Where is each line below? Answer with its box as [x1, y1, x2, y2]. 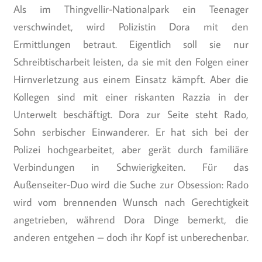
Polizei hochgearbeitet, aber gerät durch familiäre [13, 143, 249, 157]
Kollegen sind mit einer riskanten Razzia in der [13, 90, 249, 104]
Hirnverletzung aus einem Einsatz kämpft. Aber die [13, 73, 249, 87]
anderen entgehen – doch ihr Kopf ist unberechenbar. [13, 230, 249, 244]
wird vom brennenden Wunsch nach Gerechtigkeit [13, 195, 249, 209]
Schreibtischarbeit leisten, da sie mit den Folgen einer [13, 55, 249, 69]
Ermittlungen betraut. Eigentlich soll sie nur [13, 37, 249, 51]
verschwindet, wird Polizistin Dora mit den [13, 20, 249, 34]
